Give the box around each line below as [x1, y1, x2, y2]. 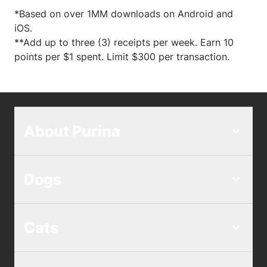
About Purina [24, 122, 120, 141]
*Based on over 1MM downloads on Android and [14, 8, 233, 20]
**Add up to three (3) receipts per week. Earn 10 [14, 36, 234, 49]
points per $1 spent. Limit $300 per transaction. [14, 51, 229, 63]
